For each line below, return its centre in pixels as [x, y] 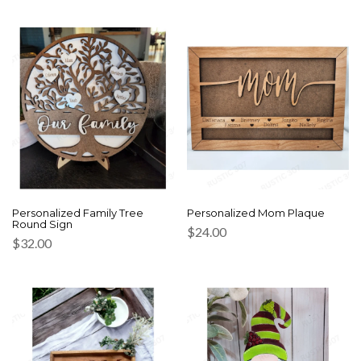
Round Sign [42, 224]
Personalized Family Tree [78, 212]
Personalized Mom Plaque [256, 212]
